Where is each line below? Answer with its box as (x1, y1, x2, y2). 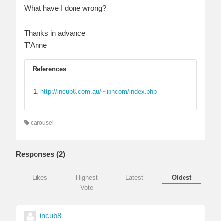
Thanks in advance (24, 29, 85, 37)
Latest (125, 174, 143, 182)
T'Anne (24, 41, 47, 50)
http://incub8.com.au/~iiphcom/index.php (40, 88, 157, 96)
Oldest (172, 174, 191, 182)
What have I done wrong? (24, 4, 106, 13)
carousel (29, 119, 54, 127)
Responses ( (16, 150, 59, 159)
